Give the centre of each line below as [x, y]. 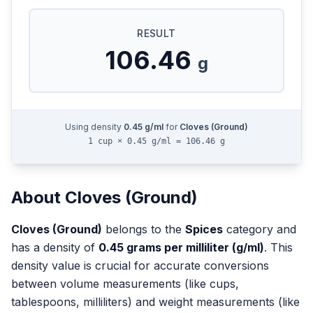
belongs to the [144, 229]
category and [260, 229]
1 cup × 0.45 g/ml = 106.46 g [156, 141]
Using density [94, 127]
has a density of [55, 247]
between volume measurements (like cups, [125, 284]
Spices [204, 229]
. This [278, 247]
